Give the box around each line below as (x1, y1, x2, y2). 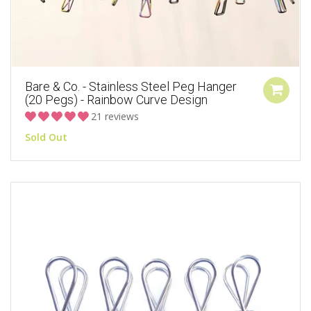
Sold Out (25, 130, 67, 144)
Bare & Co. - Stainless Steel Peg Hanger (25, 78, 237, 94)
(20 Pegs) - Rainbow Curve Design (25, 92, 208, 107)
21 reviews (91, 109, 139, 123)
